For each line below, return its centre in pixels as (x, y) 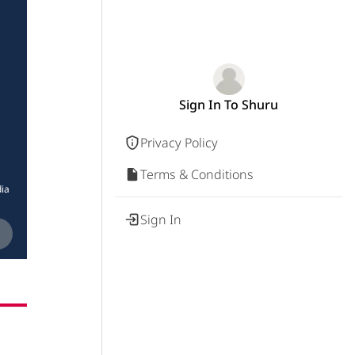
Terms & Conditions (197, 174)
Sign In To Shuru (229, 105)
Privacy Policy (179, 143)
